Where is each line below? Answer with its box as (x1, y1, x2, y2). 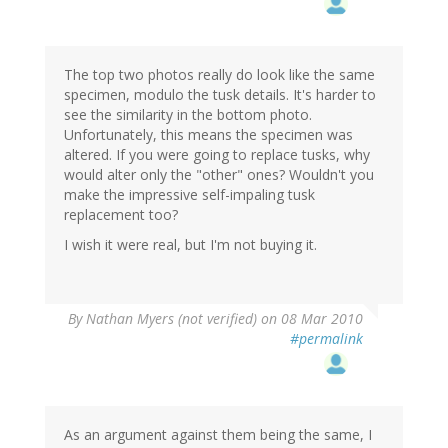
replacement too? (64, 205, 178, 225)
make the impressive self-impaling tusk (64, 185, 315, 205)
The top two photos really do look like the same (64, 65, 375, 85)
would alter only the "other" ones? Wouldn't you (64, 165, 374, 185)
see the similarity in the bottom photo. (64, 105, 312, 125)
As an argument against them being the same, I (64, 425, 372, 445)
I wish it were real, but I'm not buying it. (64, 235, 317, 255)
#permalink (290, 329, 363, 349)
